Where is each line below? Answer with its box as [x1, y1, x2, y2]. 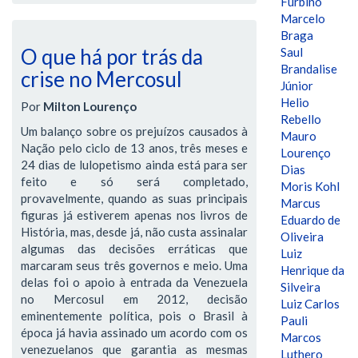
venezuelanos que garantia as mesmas [21, 342, 248, 356]
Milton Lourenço [43, 99, 137, 113]
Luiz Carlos [280, 296, 340, 311]
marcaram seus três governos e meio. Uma [21, 258, 248, 272]
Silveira [280, 280, 320, 294]
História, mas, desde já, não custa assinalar [21, 225, 248, 239]
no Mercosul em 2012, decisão [21, 292, 248, 306]
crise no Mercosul [21, 66, 182, 92]
